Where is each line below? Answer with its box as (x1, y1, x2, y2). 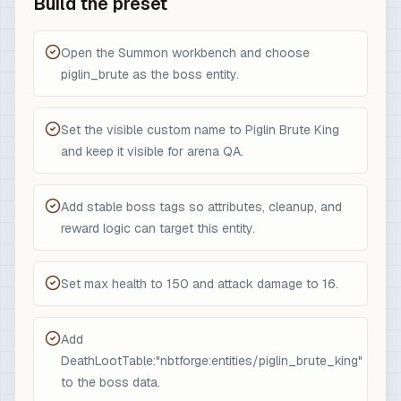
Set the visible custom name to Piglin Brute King (61, 122, 339, 138)
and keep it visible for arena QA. (61, 143, 243, 159)
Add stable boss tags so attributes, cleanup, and (61, 199, 342, 215)
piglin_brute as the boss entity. (61, 66, 239, 82)
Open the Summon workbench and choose (61, 45, 310, 61)
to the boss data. (61, 374, 160, 390)
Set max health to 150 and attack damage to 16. (61, 276, 338, 292)
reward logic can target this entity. (61, 220, 255, 236)
